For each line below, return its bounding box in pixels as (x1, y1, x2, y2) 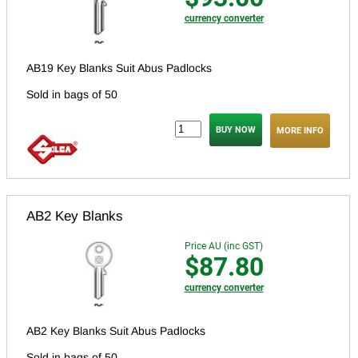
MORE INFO (276, 125, 324, 136)
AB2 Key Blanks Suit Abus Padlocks (26, 324, 205, 337)
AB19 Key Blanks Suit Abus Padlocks (26, 61, 212, 74)
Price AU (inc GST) (184, 240, 263, 252)
